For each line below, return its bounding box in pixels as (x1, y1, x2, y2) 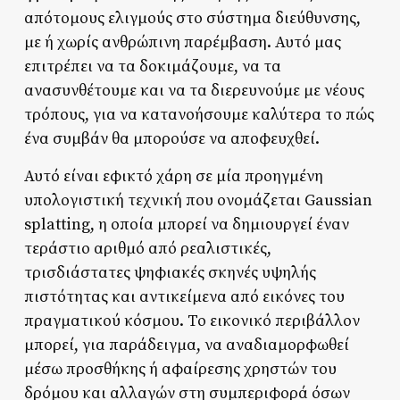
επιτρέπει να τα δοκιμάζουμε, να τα (23, 55, 281, 77)
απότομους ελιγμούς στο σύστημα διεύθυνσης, (23, 7, 361, 29)
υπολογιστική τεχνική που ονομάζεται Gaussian (23, 189, 372, 211)
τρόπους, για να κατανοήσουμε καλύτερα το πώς (23, 104, 374, 125)
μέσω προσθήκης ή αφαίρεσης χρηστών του (23, 358, 337, 379)
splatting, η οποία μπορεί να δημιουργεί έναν (23, 213, 349, 235)
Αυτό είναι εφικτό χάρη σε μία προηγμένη (23, 165, 323, 187)
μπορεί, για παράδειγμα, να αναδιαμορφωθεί (23, 334, 349, 355)
